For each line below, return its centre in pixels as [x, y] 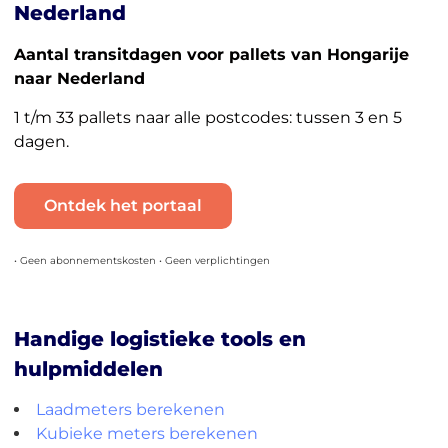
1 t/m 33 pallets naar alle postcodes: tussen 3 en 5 [207, 117]
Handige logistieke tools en [159, 338]
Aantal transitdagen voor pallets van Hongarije [211, 55]
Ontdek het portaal [122, 205]
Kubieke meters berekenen [146, 433]
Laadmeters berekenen [130, 409]
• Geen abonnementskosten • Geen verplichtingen [141, 261]
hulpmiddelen [88, 368]
